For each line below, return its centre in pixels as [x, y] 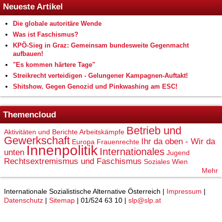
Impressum [184, 192]
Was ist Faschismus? [46, 35]
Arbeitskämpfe [102, 132]
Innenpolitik [62, 151]
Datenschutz [24, 200]
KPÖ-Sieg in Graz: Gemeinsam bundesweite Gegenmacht [101, 46]
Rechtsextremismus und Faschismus [73, 162]
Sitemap [62, 200]
